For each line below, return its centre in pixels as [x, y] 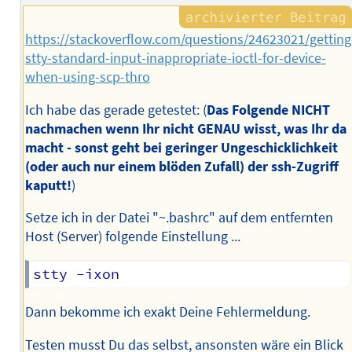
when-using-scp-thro [87, 77]
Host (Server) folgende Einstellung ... [132, 237]
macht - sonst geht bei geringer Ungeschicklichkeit [181, 147]
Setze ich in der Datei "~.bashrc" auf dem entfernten [179, 218]
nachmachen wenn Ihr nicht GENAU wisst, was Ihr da [185, 128]
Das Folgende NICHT [268, 110]
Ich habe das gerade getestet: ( [115, 110]
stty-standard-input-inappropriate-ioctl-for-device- [175, 59]
